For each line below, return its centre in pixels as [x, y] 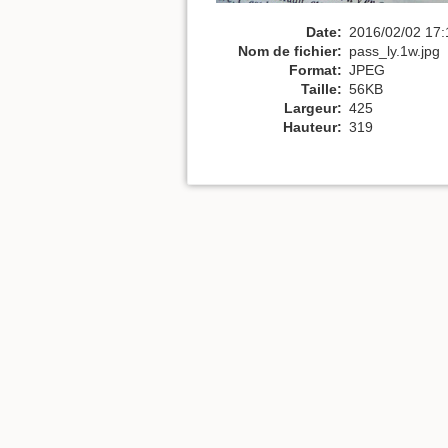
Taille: [321, 88]
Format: [315, 69]
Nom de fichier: [290, 50]
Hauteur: [312, 126]
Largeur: [313, 107]
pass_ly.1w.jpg [394, 50]
